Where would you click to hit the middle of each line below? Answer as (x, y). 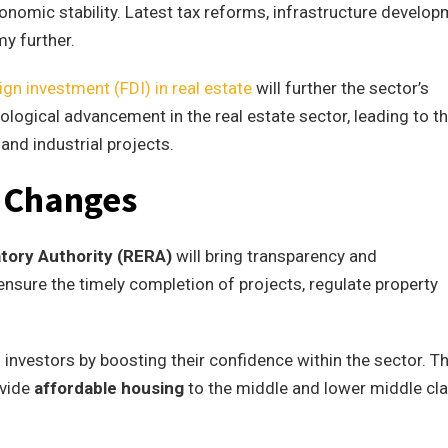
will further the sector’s (340, 88)
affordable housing (109, 388)
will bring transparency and (274, 256)
